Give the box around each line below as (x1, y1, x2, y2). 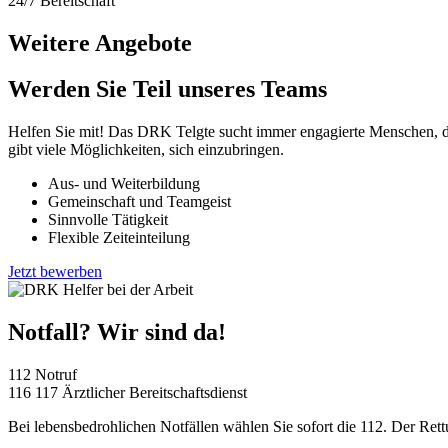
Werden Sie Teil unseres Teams (8, 76, 327, 103)
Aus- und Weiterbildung (48, 175, 200, 193)
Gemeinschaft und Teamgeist (48, 193, 231, 211)
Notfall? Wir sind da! (8, 319, 226, 346)
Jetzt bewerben (8, 263, 102, 281)
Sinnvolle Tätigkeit (48, 211, 168, 229)
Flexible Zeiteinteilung (48, 229, 190, 247)
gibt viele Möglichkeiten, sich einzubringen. (8, 141, 284, 159)
